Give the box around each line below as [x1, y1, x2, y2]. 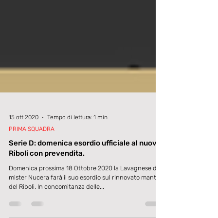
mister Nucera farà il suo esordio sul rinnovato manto [9, 201, 160, 208]
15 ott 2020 [9, 141, 38, 148]
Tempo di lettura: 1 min [47, 141, 108, 148]
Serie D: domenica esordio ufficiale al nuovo [9, 166, 161, 175]
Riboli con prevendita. [9, 176, 85, 185]
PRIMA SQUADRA [9, 153, 54, 160]
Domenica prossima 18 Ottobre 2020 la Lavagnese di [9, 192, 158, 199]
